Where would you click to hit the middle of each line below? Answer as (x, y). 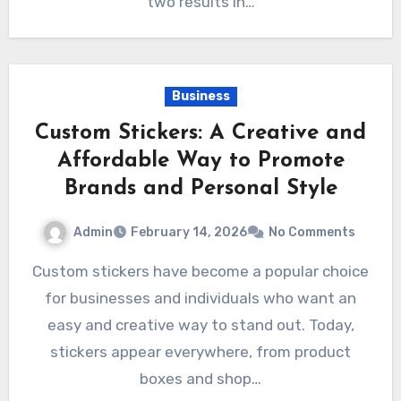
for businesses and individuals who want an (200, 299)
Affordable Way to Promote (200, 161)
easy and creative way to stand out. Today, (200, 325)
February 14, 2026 (188, 233)
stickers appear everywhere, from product (200, 352)
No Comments (311, 233)
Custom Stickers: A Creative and (200, 133)
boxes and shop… (200, 379)
